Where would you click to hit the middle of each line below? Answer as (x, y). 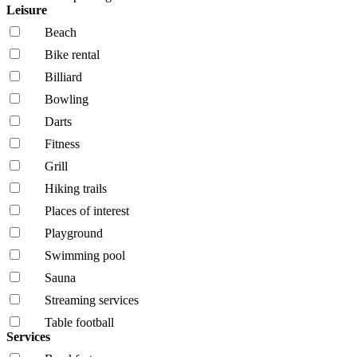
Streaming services (92, 300)
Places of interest (87, 210)
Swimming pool (85, 255)
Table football (79, 322)
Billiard (63, 76)
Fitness (62, 143)
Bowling (67, 99)
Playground (74, 233)
